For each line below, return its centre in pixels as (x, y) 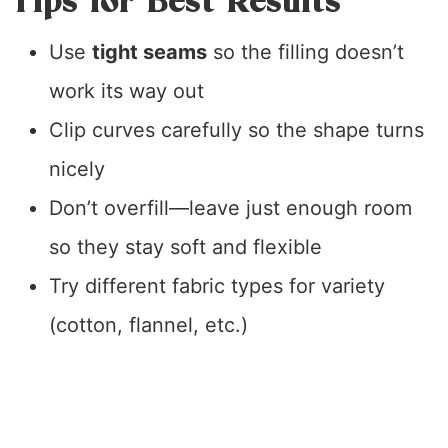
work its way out (126, 91)
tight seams (149, 52)
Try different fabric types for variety (216, 286)
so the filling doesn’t (305, 52)
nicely (76, 169)
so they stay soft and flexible (185, 247)
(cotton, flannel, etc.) (148, 325)
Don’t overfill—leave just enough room (230, 208)
